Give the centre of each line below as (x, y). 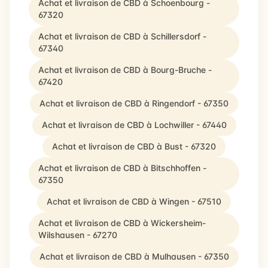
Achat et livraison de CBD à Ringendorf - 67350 (134, 103)
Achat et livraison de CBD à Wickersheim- (122, 223)
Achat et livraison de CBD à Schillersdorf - (122, 36)
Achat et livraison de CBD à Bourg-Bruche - (125, 70)
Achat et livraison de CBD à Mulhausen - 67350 (134, 256)
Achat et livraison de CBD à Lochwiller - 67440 (134, 125)
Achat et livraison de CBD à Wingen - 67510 (134, 201)
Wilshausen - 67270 (78, 235)
